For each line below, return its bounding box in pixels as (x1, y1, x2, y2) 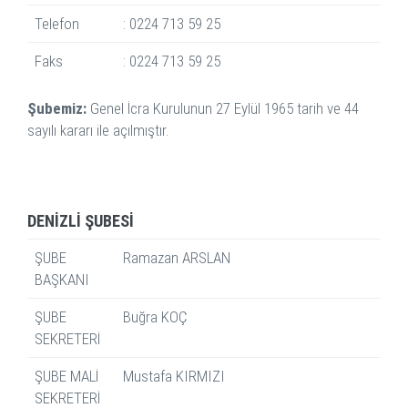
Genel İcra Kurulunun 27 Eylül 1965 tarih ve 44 (87, 99, 359, 118)
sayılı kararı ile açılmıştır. (27, 121, 168, 140)
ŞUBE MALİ (35, 367, 98, 386)
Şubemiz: (27, 99, 87, 118)
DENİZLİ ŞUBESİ (27, 211, 134, 231)
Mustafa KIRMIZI (123, 367, 225, 386)
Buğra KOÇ (123, 308, 188, 327)
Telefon (35, 15, 79, 34)
